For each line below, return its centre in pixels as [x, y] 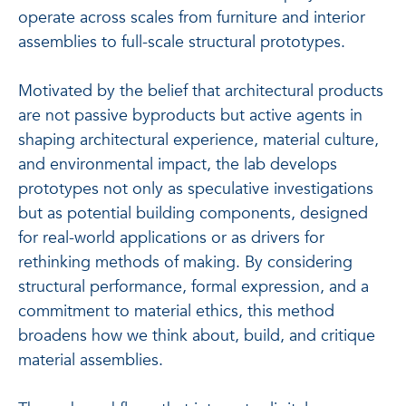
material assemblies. [91, 360]
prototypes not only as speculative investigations [196, 188]
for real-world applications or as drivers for [171, 237]
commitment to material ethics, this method [176, 311]
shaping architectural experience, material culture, [198, 140]
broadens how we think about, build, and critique [197, 335]
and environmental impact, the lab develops [178, 164]
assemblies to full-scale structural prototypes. [182, 42]
